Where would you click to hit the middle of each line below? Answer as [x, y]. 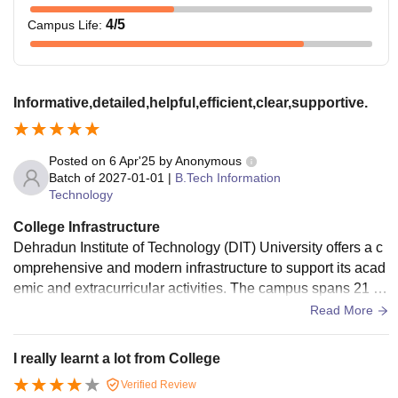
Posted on [79, 160]
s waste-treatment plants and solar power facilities [170, 329]
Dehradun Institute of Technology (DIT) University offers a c [198, 247]
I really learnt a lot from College [117, 358]
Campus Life [63, 25]
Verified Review [157, 384]
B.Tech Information [228, 177]
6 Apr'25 [132, 160]
